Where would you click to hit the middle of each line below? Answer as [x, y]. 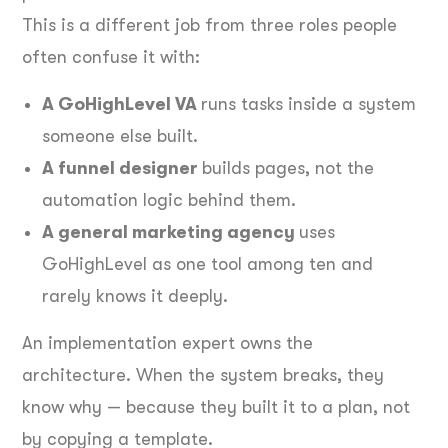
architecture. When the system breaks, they [203, 374]
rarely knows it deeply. [135, 295]
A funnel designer [122, 167]
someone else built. [120, 135]
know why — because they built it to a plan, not [216, 406]
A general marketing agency [170, 231]
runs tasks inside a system [308, 103]
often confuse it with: [111, 56]
